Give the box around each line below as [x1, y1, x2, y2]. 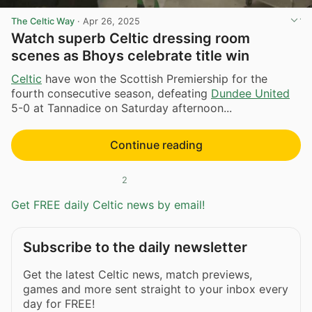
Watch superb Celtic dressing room [11, 29, 250, 47]
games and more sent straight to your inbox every [23, 281, 288, 296]
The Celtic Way [11, 15, 75, 26]
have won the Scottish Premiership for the [42, 72, 267, 86]
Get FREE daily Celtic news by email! [11, 197, 205, 212]
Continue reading [109, 138, 203, 153]
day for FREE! [23, 296, 95, 311]
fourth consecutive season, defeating [11, 86, 211, 101]
